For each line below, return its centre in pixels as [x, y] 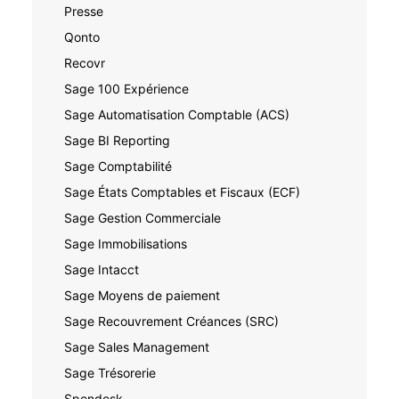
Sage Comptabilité [118, 166]
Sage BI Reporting [117, 140]
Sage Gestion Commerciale [142, 218]
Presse [84, 11]
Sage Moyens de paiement [142, 295]
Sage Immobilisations [126, 244]
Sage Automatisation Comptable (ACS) [177, 114]
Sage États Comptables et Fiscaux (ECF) [182, 192]
